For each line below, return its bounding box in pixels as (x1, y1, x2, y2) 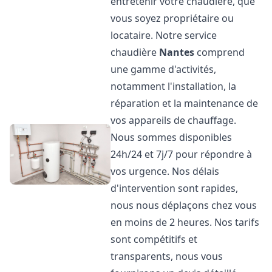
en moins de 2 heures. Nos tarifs (110, 216, 260, 229)
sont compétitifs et (110, 233, 198, 246)
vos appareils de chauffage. (110, 114, 237, 127)
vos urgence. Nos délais (110, 165, 220, 178)
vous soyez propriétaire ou (110, 12, 234, 25)
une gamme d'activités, (110, 63, 217, 76)
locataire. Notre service (110, 29, 217, 42)
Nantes (159, 46, 195, 59)
